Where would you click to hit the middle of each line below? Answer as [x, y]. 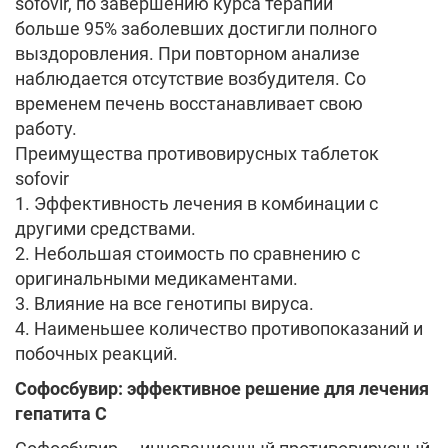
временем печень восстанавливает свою [189, 103]
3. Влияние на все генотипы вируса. [164, 303]
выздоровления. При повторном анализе [187, 53]
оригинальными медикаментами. [156, 278]
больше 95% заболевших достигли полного [196, 28]
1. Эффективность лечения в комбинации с [196, 203]
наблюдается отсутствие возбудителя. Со [190, 78]
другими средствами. [105, 228]
